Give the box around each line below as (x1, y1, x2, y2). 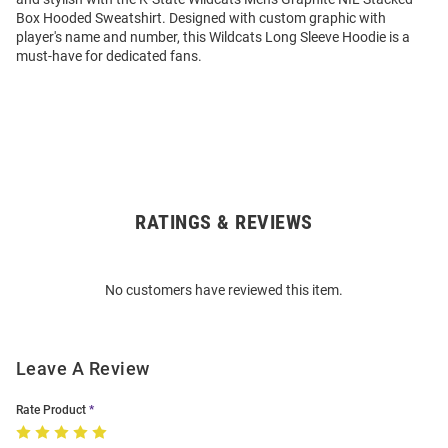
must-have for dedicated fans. (16, 48, 202, 65)
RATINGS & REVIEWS (135, 210, 313, 235)
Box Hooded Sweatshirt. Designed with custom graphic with (16, 10, 386, 27)
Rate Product (16, 403, 86, 418)
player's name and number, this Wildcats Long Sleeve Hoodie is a (16, 29, 410, 46)
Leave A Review (16, 358, 150, 380)
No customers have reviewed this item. (105, 282, 343, 299)
